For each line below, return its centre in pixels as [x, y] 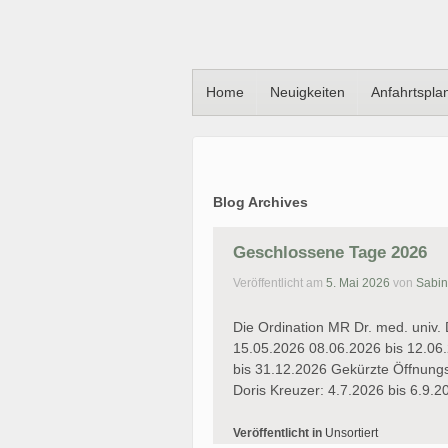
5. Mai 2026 [358, 283]
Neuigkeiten [307, 92]
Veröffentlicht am [279, 283]
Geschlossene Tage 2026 [330, 252]
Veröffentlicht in [279, 432]
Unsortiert [351, 432]
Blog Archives [260, 201]
